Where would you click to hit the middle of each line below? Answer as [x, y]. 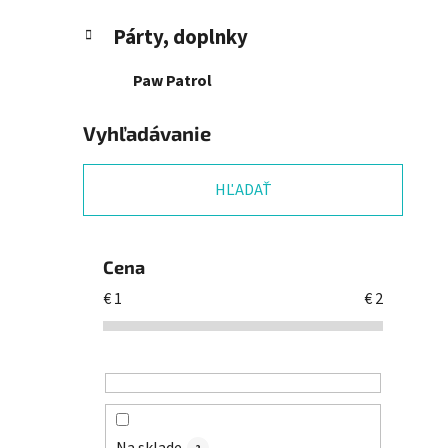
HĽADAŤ [243, 190]
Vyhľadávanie [147, 133]
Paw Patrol [172, 81]
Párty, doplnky [180, 38]
